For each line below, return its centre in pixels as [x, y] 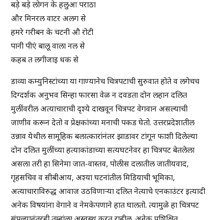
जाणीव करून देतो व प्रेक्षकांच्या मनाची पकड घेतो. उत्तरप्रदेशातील [103, 123]
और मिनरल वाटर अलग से [49, 18]
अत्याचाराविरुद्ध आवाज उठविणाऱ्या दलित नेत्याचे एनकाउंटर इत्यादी [108, 191]
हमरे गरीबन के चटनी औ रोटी [52, 32]
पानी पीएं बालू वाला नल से [48, 46]
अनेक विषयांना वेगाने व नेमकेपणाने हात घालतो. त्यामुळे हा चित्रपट [105, 205]
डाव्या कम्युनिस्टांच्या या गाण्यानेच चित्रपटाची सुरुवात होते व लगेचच [105, 81]
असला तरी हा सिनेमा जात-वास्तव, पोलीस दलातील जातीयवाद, [100, 164]
